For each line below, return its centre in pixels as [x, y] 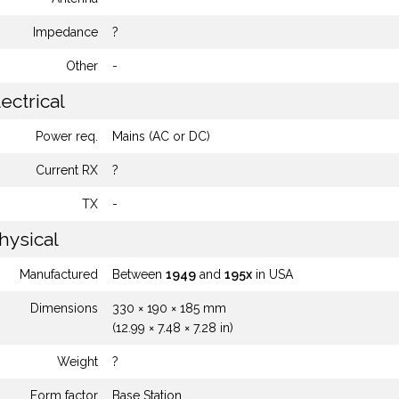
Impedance [65, 32]
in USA [273, 274]
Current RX [67, 170]
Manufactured [59, 274]
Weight [77, 362]
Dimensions [64, 308]
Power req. [67, 136]
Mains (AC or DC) [161, 136]
